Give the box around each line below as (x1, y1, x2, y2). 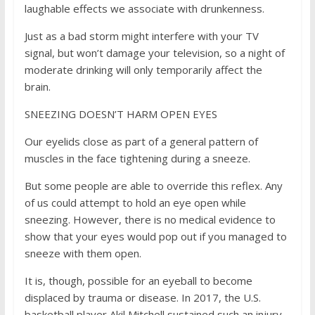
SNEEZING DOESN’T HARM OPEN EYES (24, 107, 217, 121)
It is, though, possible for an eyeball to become (24, 274, 252, 288)
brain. (24, 79, 51, 94)
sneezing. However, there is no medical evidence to (24, 212, 276, 226)
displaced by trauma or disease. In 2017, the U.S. (24, 290, 261, 304)
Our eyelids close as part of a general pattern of (24, 134, 258, 148)
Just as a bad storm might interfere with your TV (24, 29, 259, 43)
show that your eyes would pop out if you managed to (24, 229, 287, 243)
